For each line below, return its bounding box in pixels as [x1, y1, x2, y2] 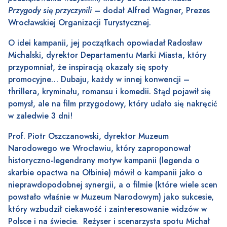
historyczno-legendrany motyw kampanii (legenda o [8, 155, 200, 167]
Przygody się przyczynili [8, 5, 94, 17]
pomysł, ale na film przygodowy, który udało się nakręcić [8, 98, 217, 110]
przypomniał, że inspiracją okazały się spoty [8, 61, 168, 73]
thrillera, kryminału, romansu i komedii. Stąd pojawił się [8, 86, 211, 98]
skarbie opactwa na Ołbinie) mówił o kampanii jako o [8, 167, 203, 179]
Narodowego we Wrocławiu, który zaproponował [8, 142, 191, 155]
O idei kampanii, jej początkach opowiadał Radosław [8, 37, 202, 49]
